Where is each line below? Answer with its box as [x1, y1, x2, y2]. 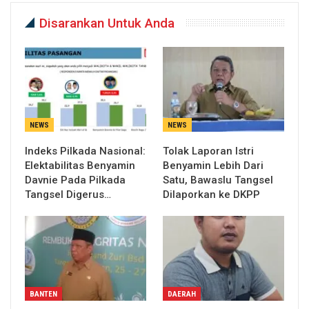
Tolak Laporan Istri [163, 144, 254, 157]
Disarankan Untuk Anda [39, 14, 175, 31]
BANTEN [30, 289, 57, 299]
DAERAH [168, 289, 196, 299]
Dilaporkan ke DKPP [163, 188, 260, 201]
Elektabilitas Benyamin [25, 159, 135, 172]
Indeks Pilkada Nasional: [25, 144, 146, 157]
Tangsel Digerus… [25, 188, 111, 201]
